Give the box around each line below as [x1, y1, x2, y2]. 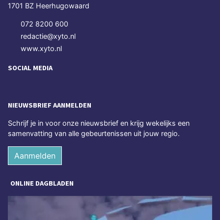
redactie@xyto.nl [21, 31, 76, 40]
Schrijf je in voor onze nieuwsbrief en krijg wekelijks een [8, 118, 190, 127]
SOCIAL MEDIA [8, 63, 53, 72]
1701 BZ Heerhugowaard [8, 1, 89, 10]
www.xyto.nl [21, 44, 62, 53]
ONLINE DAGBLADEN [10, 178, 74, 188]
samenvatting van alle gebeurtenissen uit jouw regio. [8, 129, 180, 137]
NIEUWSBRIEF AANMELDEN [8, 100, 91, 110]
